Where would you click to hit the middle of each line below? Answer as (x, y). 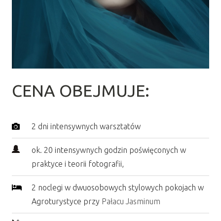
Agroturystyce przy (67, 201)
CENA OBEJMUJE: (81, 90)
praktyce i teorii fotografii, (78, 164)
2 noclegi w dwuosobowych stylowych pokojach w (118, 187)
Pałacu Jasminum (131, 201)
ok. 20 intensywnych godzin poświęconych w (109, 150)
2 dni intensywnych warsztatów (86, 126)
